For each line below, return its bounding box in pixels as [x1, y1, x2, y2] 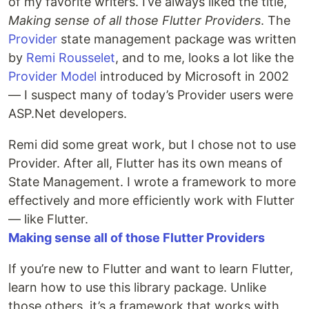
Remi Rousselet [26, 50, 115, 65]
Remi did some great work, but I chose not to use [8, 137, 296, 152]
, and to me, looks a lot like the [115, 50, 294, 65]
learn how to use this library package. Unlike [8, 279, 266, 295]
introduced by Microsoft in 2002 [97, 68, 289, 83]
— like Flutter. [8, 211, 88, 226]
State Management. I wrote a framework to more [8, 174, 296, 189]
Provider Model [8, 68, 97, 83]
